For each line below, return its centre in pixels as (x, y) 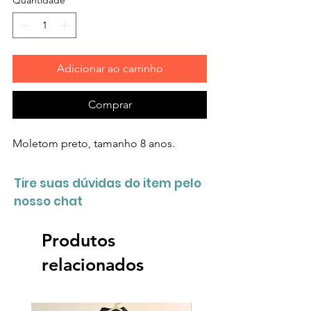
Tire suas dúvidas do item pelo (108, 183)
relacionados (93, 264)
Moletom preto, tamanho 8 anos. (94, 143)
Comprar (110, 104)
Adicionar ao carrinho (110, 68)
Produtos (78, 240)
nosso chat (48, 201)
